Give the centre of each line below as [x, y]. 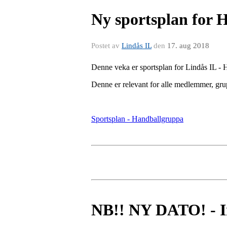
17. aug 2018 [188, 45]
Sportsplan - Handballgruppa [137, 119]
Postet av [106, 45]
